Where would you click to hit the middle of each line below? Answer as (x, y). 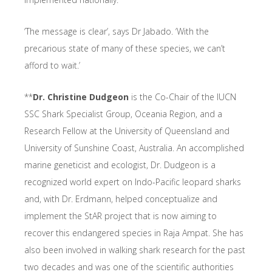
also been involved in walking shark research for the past (135, 250)
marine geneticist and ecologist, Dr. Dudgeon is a (120, 165)
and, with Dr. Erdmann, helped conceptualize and (121, 199)
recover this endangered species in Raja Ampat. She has (134, 233)
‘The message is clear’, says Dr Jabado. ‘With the (117, 32)
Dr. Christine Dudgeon (81, 97)
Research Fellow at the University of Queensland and (127, 131)
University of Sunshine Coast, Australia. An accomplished (134, 148)
